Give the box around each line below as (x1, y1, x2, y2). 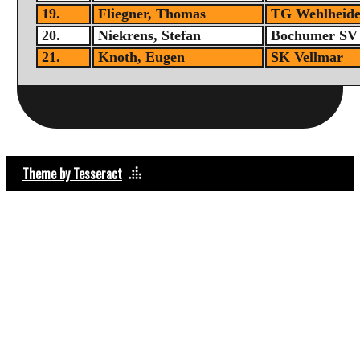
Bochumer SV (271, 27, 358, 44)
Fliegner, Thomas (98, 6, 207, 22)
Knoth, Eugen (98, 49, 186, 66)
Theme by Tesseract (22, 163, 122, 183)
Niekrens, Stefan (98, 27, 202, 44)
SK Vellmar (271, 49, 344, 66)
